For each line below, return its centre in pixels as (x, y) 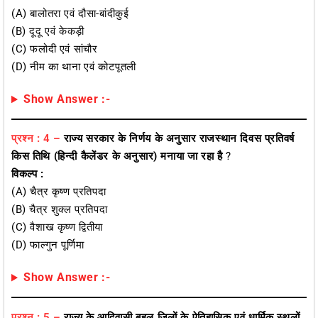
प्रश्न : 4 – (36, 139)
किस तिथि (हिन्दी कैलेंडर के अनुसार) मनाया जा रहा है (117, 157)
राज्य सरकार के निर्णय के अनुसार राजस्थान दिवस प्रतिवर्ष (179, 139)
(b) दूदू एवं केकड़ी (48, 32)
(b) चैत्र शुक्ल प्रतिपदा (60, 210)
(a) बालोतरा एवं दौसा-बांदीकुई (70, 14)
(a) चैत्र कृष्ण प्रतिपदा (59, 192)
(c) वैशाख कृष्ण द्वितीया (57, 227)
